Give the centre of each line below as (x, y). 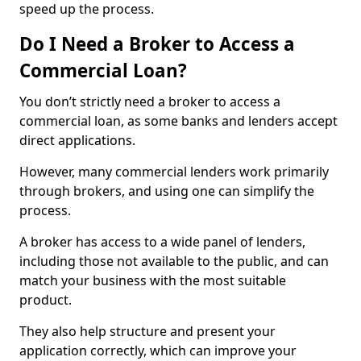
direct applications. (79, 140)
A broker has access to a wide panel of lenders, (162, 242)
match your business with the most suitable (153, 280)
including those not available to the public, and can (174, 261)
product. (47, 300)
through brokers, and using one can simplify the (167, 191)
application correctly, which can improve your (158, 351)
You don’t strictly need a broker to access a (150, 102)
